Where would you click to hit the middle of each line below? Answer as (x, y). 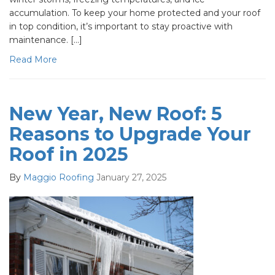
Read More (33, 60)
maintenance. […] (46, 40)
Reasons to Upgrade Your (130, 134)
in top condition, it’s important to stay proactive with (121, 26)
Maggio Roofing (59, 177)
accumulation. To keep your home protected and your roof (135, 13)
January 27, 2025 (131, 177)
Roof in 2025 (69, 154)
